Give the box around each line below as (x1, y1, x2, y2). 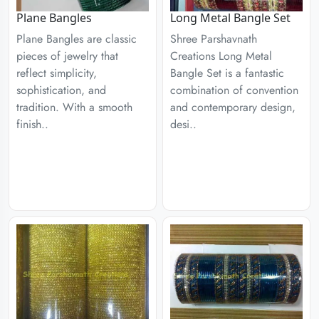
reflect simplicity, (16, 65, 97, 81)
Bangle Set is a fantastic (170, 65, 284, 81)
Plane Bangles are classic (16, 31, 137, 47)
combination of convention (170, 82, 298, 98)
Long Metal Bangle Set (170, 10, 291, 26)
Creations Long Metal (170, 48, 272, 64)
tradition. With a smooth (16, 99, 132, 115)
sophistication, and (16, 82, 106, 98)
